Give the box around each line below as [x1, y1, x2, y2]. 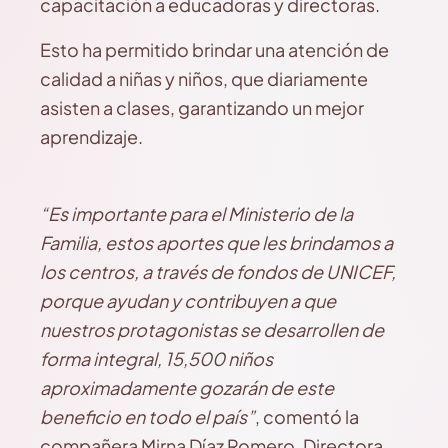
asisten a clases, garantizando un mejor [40, 96, 364, 119]
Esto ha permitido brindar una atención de [40, 38, 389, 61]
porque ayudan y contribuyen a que [40, 289, 336, 312]
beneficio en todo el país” [40, 405, 255, 428]
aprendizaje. [40, 125, 143, 148]
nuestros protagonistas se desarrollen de [40, 318, 384, 341]
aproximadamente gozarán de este [40, 376, 334, 399]
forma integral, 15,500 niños [40, 347, 273, 370]
